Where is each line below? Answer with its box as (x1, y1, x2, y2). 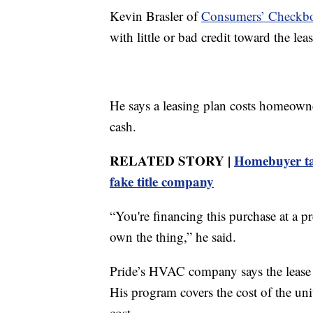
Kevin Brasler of (110, 7, 201, 25)
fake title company (110, 172, 214, 191)
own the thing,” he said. (110, 228, 236, 246)
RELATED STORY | (110, 151, 234, 170)
